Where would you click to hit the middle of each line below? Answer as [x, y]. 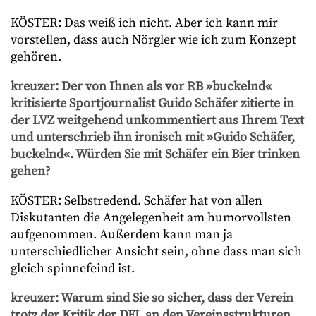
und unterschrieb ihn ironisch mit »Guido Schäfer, [153, 137]
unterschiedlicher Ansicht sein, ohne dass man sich [156, 251]
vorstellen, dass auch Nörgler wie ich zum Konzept [153, 40]
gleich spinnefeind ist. [73, 268]
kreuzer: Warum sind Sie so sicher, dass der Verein [152, 298]
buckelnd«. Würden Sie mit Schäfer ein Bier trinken [155, 154]
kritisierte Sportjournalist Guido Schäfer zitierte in [152, 103]
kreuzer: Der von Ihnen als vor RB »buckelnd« [141, 86]
